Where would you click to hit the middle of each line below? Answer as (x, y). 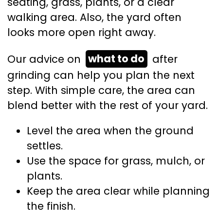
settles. (45, 146)
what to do (117, 59)
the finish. (51, 206)
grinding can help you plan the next (101, 75)
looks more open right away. (82, 32)
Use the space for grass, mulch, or (116, 161)
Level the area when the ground (110, 131)
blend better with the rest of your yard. (108, 105)
